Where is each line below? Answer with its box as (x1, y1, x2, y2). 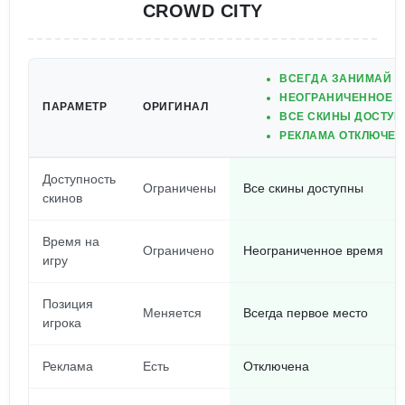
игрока (42, 316, 81, 330)
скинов (42, 191, 82, 205)
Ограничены (143, 181, 216, 195)
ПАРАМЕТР (42, 100, 107, 113)
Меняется (143, 306, 202, 320)
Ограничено (143, 243, 214, 258)
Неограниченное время (243, 243, 383, 258)
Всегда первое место (243, 306, 368, 320)
